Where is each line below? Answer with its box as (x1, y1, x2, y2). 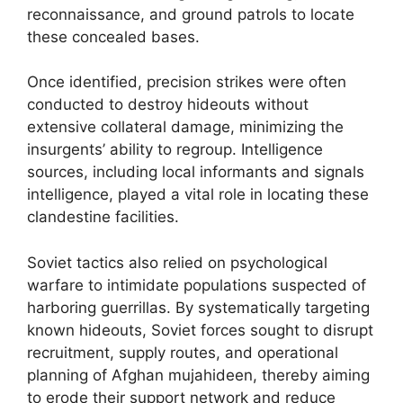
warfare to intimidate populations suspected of (27, 275, 366, 294)
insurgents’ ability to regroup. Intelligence (27, 140, 323, 158)
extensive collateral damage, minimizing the (27, 118, 344, 136)
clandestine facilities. (27, 208, 179, 226)
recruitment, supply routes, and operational (27, 343, 338, 362)
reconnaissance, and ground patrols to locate (27, 4, 354, 23)
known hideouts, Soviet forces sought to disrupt (27, 320, 373, 339)
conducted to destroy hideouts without (27, 95, 309, 113)
